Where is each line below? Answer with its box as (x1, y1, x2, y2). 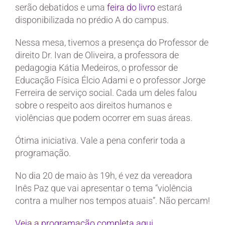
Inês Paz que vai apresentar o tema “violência (15, 183, 192, 194)
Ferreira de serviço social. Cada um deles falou (15, 87, 197, 98)
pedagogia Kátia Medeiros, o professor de (15, 62, 178, 73)
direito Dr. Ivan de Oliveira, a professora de (15, 50, 179, 61)
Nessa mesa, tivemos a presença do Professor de (15, 37, 208, 48)
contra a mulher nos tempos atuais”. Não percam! (15, 195, 210, 206)
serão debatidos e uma (15, 2, 107, 13)
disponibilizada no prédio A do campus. (15, 15, 169, 26)
